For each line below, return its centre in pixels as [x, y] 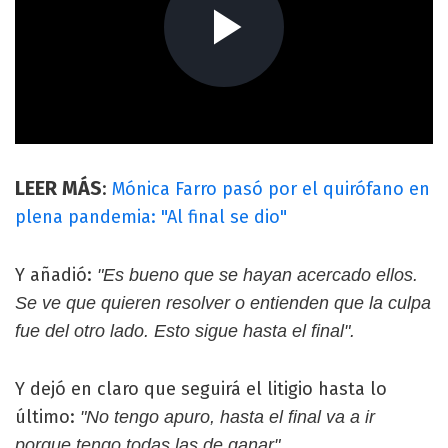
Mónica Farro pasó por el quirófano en [271, 188]
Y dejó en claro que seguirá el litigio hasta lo [201, 388]
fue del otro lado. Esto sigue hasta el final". [185, 330]
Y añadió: [56, 274]
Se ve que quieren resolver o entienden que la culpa [223, 302]
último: [47, 416]
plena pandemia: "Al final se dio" [151, 216]
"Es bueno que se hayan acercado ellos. [257, 274]
